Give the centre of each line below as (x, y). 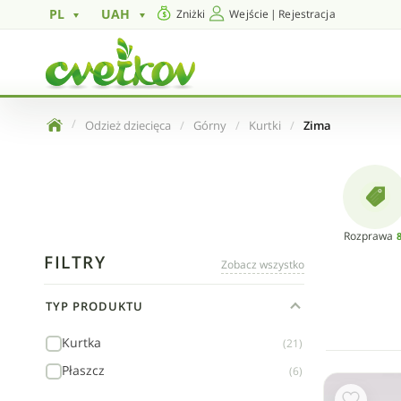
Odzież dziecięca (128, 125)
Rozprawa (368, 236)
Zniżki (191, 14)
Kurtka (81, 343)
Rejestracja (307, 14)
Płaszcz (83, 371)
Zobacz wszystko (263, 264)
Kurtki (265, 125)
